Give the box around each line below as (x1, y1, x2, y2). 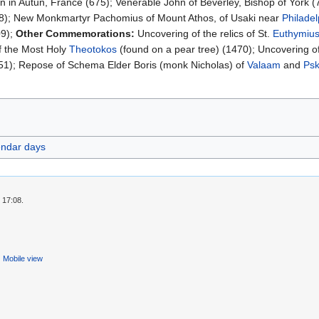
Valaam (247, 59, 281, 71)
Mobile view (2, 254, 43, 263)
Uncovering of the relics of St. (135, 28, 273, 40)
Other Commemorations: (16, 28, 135, 40)
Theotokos (69, 43, 117, 56)
